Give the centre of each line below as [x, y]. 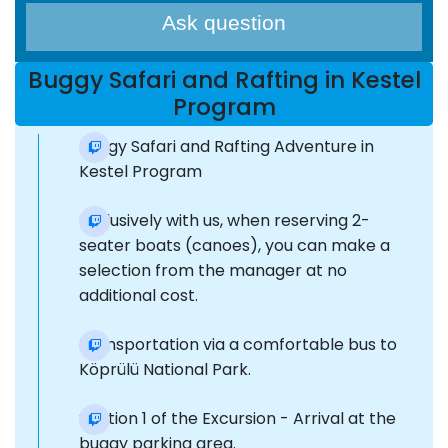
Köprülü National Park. [165, 370]
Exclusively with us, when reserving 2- [224, 221]
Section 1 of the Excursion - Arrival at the [237, 419]
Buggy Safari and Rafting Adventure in [226, 147]
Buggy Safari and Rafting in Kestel [224, 80]
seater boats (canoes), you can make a [234, 246]
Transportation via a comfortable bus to [238, 345]
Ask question [224, 23]
